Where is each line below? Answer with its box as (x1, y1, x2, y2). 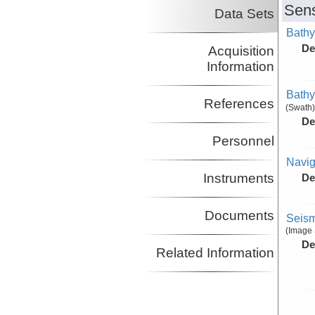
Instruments (202, 171, 274, 186)
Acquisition (207, 44, 274, 59)
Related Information (155, 245, 274, 261)
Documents (204, 208, 274, 224)
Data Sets (214, 6, 274, 22)
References (203, 96, 274, 112)
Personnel (212, 134, 274, 149)
